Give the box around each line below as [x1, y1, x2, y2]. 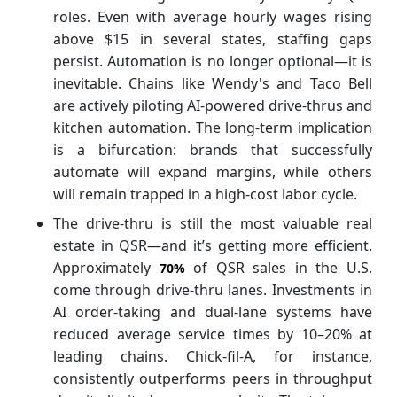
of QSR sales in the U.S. [184, 257, 373, 277]
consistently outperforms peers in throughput [53, 368, 372, 388]
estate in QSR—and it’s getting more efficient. [53, 235, 372, 255]
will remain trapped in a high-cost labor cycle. [53, 183, 357, 204]
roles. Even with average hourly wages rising [53, 6, 372, 27]
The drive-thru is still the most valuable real [53, 213, 372, 233]
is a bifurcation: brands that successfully [53, 139, 372, 160]
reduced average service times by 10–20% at [53, 323, 372, 344]
